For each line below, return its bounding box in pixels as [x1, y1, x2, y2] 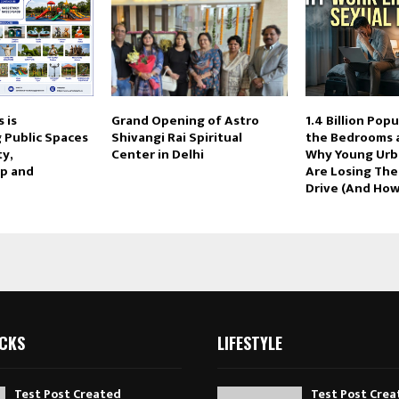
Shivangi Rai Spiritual [110, 126, 242, 149]
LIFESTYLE [217, 331, 282, 355]
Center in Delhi [110, 142, 204, 166]
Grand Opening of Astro [110, 109, 259, 132]
